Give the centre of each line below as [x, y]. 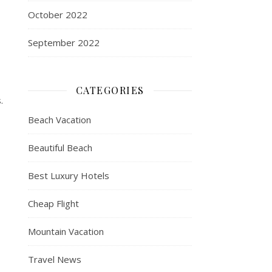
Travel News [55, 259]
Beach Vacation [59, 120]
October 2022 [58, 15]
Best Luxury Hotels [69, 175]
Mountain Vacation [66, 231]
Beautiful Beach [60, 148]
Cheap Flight [53, 203]
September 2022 [64, 42]
